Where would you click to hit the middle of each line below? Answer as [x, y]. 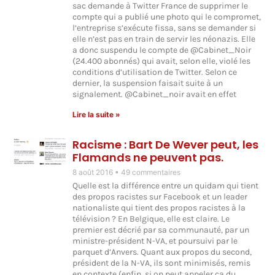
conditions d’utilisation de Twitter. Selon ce [155, 72]
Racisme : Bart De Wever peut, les [166, 145]
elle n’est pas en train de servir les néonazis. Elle [164, 39]
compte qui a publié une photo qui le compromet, [167, 17]
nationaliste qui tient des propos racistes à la [159, 208]
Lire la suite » [97, 115]
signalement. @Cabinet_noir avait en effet [155, 95]
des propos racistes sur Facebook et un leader [160, 197]
